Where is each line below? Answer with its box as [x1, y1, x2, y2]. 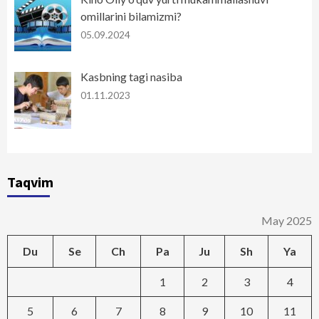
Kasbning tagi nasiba [80, 70, 182, 84]
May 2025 [261, 213, 312, 227]
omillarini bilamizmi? [80, 9, 182, 23]
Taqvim [7, 172, 53, 191]
